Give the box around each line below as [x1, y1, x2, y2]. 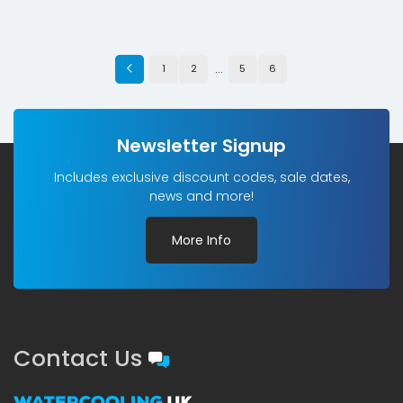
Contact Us [13, 342, 148, 374]
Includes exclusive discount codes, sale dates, [53, 168, 350, 187]
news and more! [149, 187, 254, 206]
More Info [172, 230, 231, 249]
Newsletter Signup [117, 133, 286, 159]
